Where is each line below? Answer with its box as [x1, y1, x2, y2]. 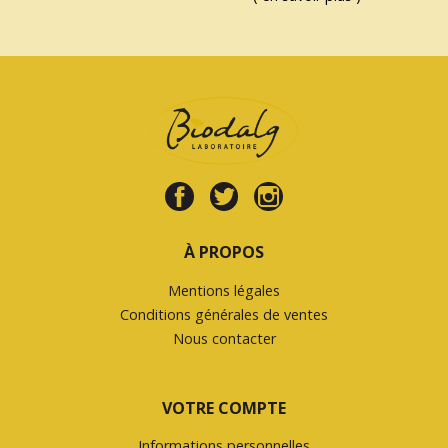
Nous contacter [172, 328, 276, 348]
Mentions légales [168, 280, 280, 300]
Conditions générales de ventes [120, 304, 328, 324]
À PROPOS [184, 240, 264, 263]
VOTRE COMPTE [162, 396, 286, 419]
